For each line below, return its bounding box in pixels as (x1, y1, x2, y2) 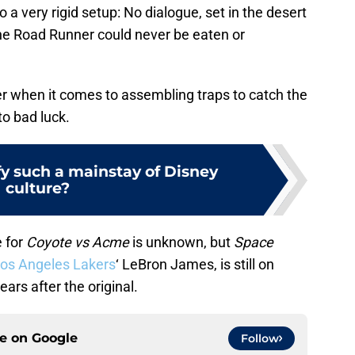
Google (32, 330, 78, 346)
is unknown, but (129, 234, 234, 251)
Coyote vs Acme (26, 234, 129, 251)
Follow (241, 331, 279, 346)
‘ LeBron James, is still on (116, 256, 274, 273)
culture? (5, 178, 70, 198)
